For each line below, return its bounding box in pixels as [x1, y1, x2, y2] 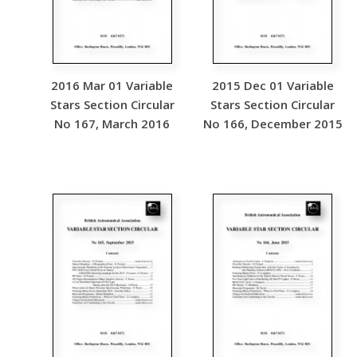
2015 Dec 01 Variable [211, 77, 334, 93]
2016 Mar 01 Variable [51, 77, 174, 93]
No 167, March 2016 [54, 116, 171, 131]
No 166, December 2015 [202, 116, 343, 131]
